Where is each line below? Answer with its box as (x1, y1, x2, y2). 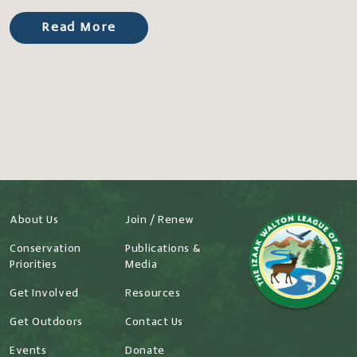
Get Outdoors (10, 316, 83, 328)
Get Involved (10, 288, 79, 300)
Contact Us (125, 316, 183, 328)
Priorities (10, 259, 57, 271)
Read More (41, 22, 117, 34)
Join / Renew (125, 214, 195, 226)
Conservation (10, 243, 81, 255)
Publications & (125, 243, 201, 255)
